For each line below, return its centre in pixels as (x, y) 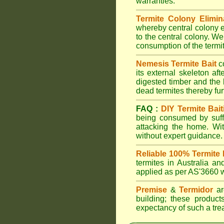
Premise (151, 190)
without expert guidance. (179, 136)
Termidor (196, 190)
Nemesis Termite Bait (176, 64)
